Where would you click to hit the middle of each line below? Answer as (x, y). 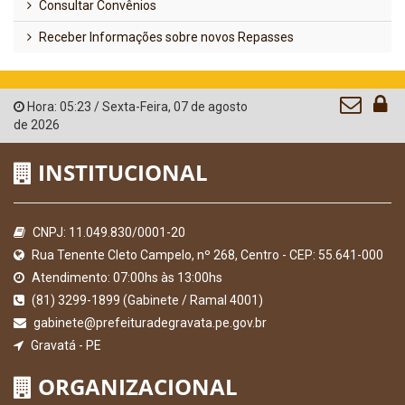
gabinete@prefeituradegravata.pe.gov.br (149, 322)
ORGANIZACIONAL (135, 386)
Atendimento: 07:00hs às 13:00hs (126, 277)
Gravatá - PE (65, 345)
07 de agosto (211, 106)
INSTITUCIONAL (120, 172)
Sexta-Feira (135, 106)
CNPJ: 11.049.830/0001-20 (108, 232)
